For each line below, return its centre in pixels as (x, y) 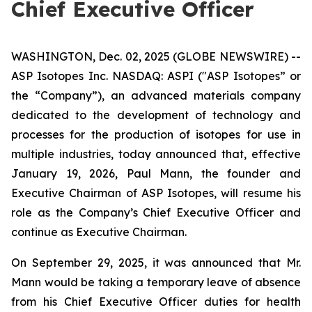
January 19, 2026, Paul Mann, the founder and (156, 173)
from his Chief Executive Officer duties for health (156, 302)
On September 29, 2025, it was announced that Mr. (156, 263)
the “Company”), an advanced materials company (156, 95)
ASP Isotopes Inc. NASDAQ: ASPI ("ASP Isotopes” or (156, 76)
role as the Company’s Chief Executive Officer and (156, 212)
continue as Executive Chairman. (99, 232)
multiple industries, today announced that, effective (156, 154)
